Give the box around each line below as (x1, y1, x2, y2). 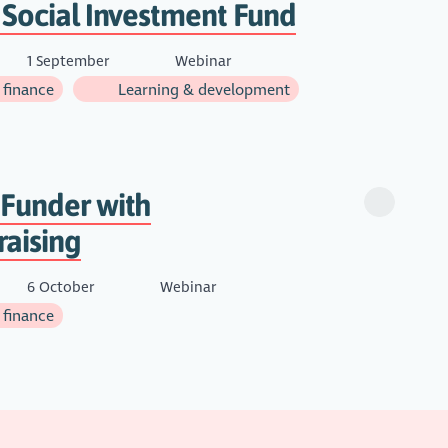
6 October (22, 278, 98, 297)
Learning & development (114, 79, 291, 99)
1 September (22, 51, 113, 70)
